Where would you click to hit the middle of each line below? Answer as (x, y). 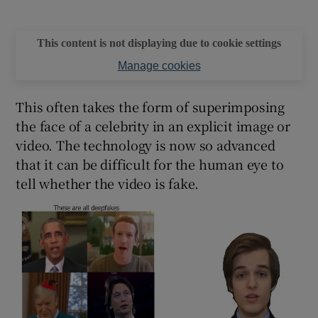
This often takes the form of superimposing (150, 106)
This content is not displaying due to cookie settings (159, 43)
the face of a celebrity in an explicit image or (153, 125)
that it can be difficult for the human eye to (150, 164)
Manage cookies (159, 65)
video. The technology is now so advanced (146, 144)
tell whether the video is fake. (108, 183)
